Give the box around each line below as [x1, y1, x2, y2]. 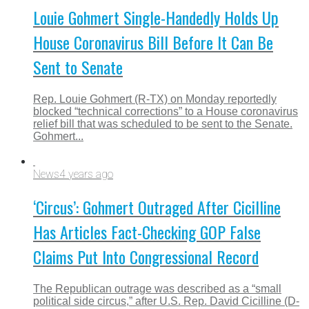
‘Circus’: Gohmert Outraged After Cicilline [33, 195, 281, 220]
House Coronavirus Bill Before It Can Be [33, 30, 273, 55]
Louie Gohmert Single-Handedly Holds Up [33, 5, 279, 30]
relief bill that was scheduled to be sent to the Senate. [33, 118, 292, 130]
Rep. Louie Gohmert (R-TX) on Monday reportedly [33, 93, 277, 106]
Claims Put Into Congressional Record [33, 244, 259, 270]
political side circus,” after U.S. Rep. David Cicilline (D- [33, 295, 299, 307]
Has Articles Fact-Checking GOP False [33, 219, 261, 245]
